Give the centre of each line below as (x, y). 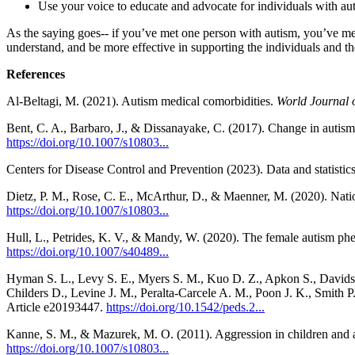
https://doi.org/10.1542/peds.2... (185, 307)
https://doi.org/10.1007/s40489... (88, 251)
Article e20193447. (56, 307)
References (36, 74)
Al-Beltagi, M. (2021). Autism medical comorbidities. (141, 101)
